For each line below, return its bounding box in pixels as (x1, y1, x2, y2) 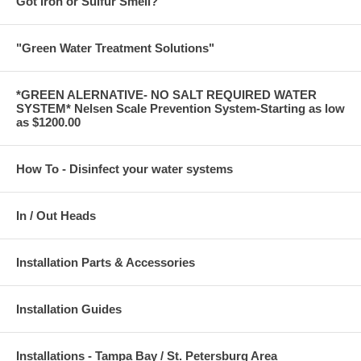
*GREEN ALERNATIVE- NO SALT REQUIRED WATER (16, 88, 317, 102)
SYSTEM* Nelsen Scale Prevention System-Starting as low (16, 102, 345, 116)
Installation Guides (16, 302, 122, 317)
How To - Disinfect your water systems (16, 162, 233, 176)
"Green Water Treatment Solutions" (16, 41, 214, 56)
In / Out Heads (16, 209, 96, 223)
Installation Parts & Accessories (16, 255, 195, 270)
